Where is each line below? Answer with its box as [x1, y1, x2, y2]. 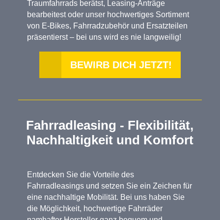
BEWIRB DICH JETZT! [70, 59, 172, 71]
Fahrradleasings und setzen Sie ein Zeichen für [27, 182, 192, 191]
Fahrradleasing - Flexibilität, [26, 118, 194, 133]
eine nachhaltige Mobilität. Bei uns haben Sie [27, 193, 185, 202]
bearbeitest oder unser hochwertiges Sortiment [27, 10, 190, 19]
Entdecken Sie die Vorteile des [27, 170, 135, 179]
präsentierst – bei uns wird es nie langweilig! [27, 33, 182, 42]
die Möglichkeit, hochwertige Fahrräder [27, 204, 163, 213]
